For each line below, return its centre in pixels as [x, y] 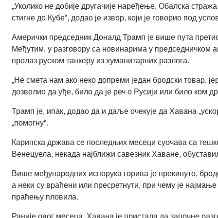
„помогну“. [30, 123]
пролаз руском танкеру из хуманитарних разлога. [100, 60]
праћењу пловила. [45, 197]
